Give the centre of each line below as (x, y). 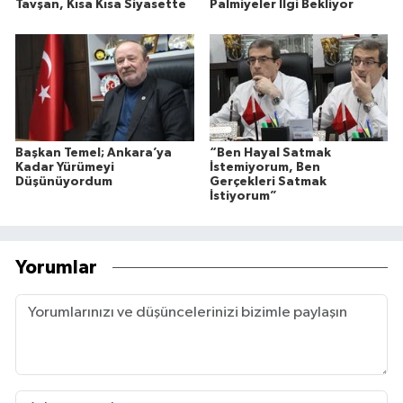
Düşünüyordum (64, 181)
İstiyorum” (243, 196)
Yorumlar (56, 268)
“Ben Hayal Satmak (270, 152)
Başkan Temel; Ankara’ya (94, 152)
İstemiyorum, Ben (264, 167)
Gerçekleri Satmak (268, 181)
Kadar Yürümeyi (65, 167)
